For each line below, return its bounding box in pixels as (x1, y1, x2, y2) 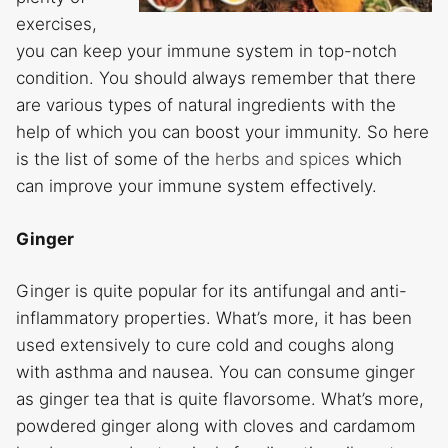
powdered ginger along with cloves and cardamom (16, 416, 416, 437)
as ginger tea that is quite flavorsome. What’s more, (16, 389, 424, 410)
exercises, (16, 14, 97, 35)
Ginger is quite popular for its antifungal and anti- (16, 281, 407, 302)
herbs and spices (215, 149, 350, 170)
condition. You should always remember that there (16, 68, 416, 89)
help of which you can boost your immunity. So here (16, 122, 429, 143)
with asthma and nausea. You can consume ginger (16, 362, 415, 383)
